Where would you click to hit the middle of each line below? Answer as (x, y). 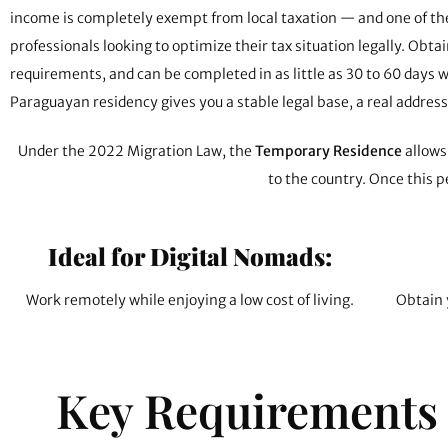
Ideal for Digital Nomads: (189, 255)
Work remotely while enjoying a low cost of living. (189, 299)
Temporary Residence (328, 150)
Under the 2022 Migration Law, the (136, 150)
